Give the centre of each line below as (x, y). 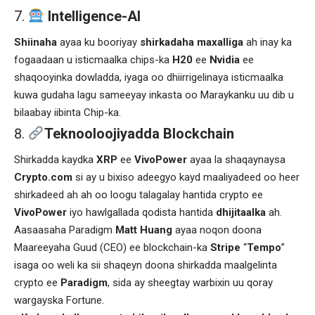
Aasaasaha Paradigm (65, 230)
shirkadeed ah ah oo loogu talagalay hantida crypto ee (139, 194)
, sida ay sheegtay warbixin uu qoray (190, 282)
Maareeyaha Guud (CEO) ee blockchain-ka (112, 247)
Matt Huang (144, 230)
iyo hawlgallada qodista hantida (141, 212)
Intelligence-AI (92, 16)
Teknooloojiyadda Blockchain (139, 133)
